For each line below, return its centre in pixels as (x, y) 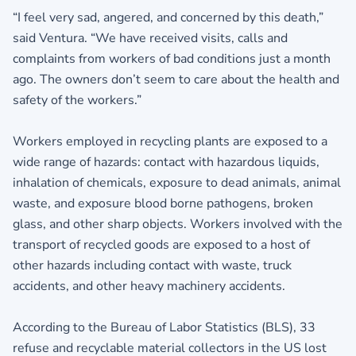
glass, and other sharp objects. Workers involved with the (178, 224)
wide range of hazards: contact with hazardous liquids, (166, 162)
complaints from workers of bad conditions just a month (172, 58)
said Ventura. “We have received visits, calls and (150, 38)
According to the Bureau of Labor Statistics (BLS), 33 (164, 327)
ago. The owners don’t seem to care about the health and (176, 79)
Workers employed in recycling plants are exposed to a (170, 141)
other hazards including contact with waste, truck (152, 265)
